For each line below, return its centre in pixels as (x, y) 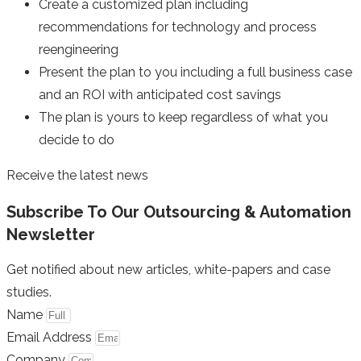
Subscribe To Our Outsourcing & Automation (179, 212)
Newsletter (51, 234)
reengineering (79, 50)
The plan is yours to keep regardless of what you (183, 118)
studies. (29, 293)
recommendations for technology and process (178, 27)
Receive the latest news (77, 176)
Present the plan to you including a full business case (195, 73)
